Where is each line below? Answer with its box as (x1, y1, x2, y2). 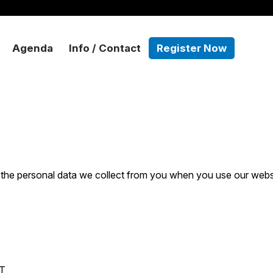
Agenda (12, 42, 53, 54)
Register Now (156, 42, 227, 54)
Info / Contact (68, 42, 141, 54)
